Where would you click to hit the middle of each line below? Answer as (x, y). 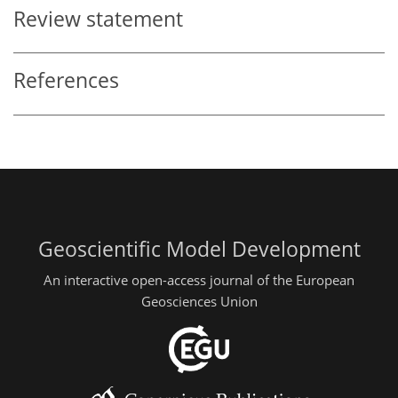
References (66, 81)
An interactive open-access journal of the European (199, 280)
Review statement (98, 19)
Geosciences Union (199, 302)
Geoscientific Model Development (199, 249)
